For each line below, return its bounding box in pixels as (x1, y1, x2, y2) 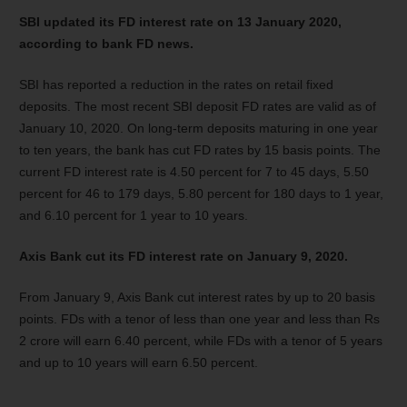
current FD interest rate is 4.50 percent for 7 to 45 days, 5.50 (19, 164, 369, 179)
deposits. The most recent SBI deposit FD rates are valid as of (19, 98, 376, 114)
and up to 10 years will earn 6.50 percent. (19, 354, 258, 370)
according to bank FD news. (19, 35, 194, 51)
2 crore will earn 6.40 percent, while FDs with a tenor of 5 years (19, 333, 382, 348)
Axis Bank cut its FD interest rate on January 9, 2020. (19, 248, 348, 263)
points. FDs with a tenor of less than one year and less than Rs (19, 311, 380, 326)
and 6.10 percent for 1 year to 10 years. (19, 207, 248, 223)
